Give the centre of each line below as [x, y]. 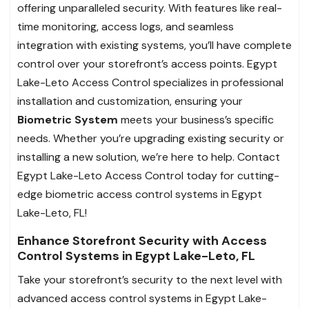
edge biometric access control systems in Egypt [140, 194]
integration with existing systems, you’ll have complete [154, 45]
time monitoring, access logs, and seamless [126, 26]
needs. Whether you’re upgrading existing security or [151, 138]
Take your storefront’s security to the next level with [150, 279]
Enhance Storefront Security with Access [142, 240]
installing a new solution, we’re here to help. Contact [149, 157]
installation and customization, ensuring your [130, 101]
